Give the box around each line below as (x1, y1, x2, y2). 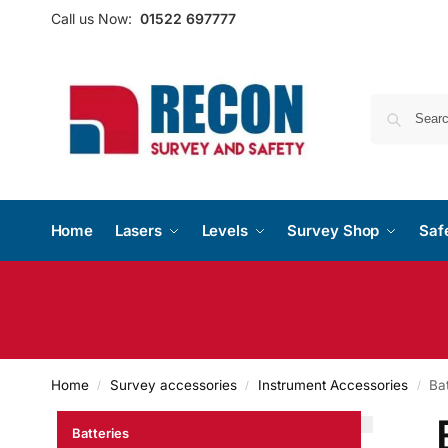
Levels (201, 221, 248, 240)
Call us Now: (50, 10, 132, 27)
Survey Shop (287, 221, 380, 240)
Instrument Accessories (258, 377, 408, 393)
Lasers (114, 221, 163, 240)
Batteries (71, 425, 129, 441)
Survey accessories (109, 377, 237, 393)
